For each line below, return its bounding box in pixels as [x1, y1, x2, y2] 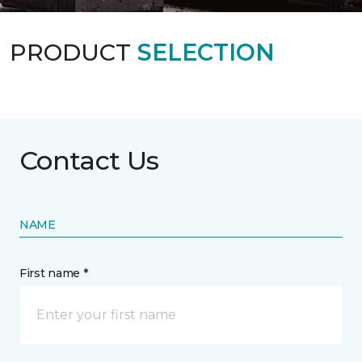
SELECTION [137, 38, 275, 66]
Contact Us [19, 145, 159, 176]
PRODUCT [10, 38, 137, 66]
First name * [19, 266, 88, 280]
